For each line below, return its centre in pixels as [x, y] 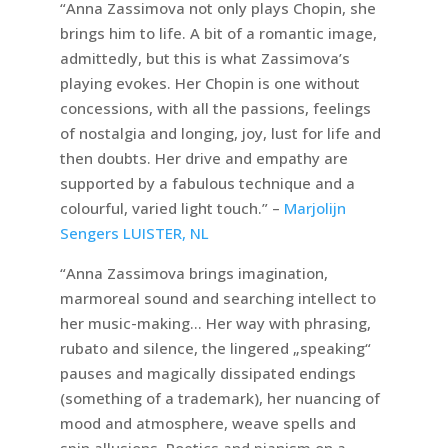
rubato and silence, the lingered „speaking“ [215, 348]
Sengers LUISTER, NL [134, 233]
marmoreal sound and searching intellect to [217, 298]
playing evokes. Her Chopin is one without [209, 83]
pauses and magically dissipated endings [207, 373]
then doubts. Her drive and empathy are [203, 158]
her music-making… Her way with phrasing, [215, 323]
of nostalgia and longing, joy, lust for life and [220, 133]
